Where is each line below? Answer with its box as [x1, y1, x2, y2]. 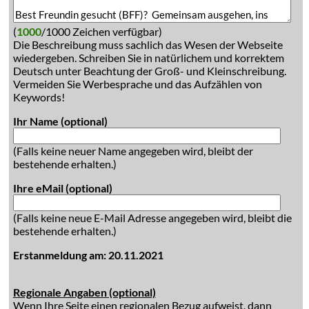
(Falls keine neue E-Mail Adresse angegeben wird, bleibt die [12, 211, 292, 224]
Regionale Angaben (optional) [12, 286, 156, 299]
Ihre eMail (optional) [12, 181, 112, 195]
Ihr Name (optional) [12, 114, 108, 128]
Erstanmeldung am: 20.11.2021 [12, 248, 163, 261]
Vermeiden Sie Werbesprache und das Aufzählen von [12, 77, 262, 90]
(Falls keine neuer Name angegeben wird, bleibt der [12, 144, 253, 157]
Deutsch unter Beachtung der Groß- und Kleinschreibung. [12, 64, 286, 77]
